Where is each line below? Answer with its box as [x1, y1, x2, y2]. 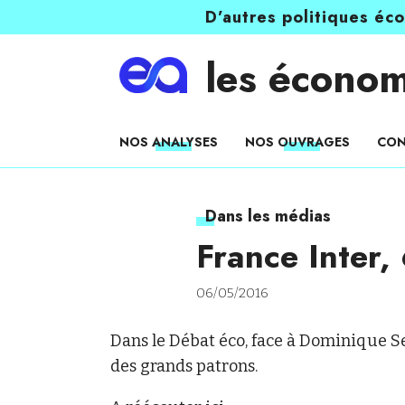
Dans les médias [205, 204, 331, 228]
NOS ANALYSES [119, 133, 218, 151]
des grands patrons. [110, 356, 258, 376]
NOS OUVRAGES [245, 133, 350, 151]
